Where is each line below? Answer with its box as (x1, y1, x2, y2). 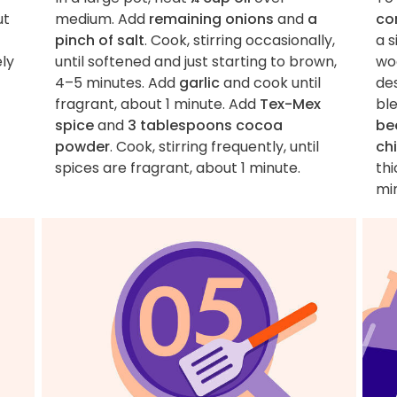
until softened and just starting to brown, (54, 51, 337, 72)
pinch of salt (54, 29, 144, 51)
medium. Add (54, 8, 149, 29)
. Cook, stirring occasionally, (144, 29, 335, 51)
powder (54, 136, 110, 157)
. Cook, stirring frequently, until (109, 136, 319, 157)
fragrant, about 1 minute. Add (54, 93, 260, 114)
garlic (178, 72, 220, 93)
